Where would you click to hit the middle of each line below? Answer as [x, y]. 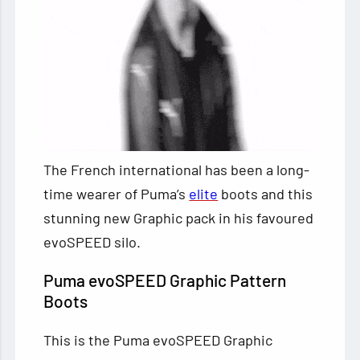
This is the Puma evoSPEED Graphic [158, 340]
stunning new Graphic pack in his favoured [179, 218]
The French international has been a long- [177, 170]
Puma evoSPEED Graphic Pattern [165, 280]
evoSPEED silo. [92, 242]
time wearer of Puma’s [117, 194]
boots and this [266, 194]
